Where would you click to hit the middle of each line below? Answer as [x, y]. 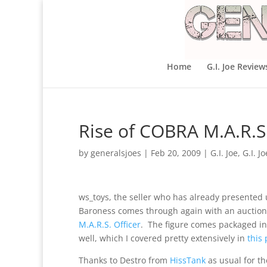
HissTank [188, 260]
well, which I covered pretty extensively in [163, 238]
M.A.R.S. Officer [110, 224]
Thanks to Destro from [124, 260]
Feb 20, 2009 [176, 153]
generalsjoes [116, 153]
